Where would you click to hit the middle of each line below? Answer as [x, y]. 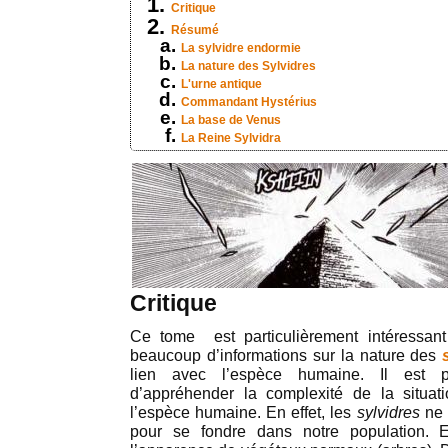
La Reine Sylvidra [231, 138]
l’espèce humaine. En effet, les [243, 412]
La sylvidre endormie [241, 48]
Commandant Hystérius [249, 102]
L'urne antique [221, 84]
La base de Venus [231, 120]
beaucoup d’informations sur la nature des [286, 355]
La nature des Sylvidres [248, 66]
